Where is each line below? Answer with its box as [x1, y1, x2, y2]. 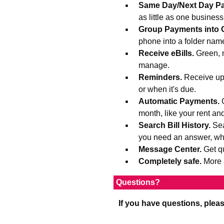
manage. [138, 61, 169, 69]
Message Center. [138, 145, 203, 153]
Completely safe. [138, 157, 201, 165]
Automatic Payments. [138, 97, 221, 105]
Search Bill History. [138, 121, 212, 129]
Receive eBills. [138, 49, 196, 57]
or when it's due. [138, 85, 196, 93]
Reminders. [138, 73, 184, 81]
